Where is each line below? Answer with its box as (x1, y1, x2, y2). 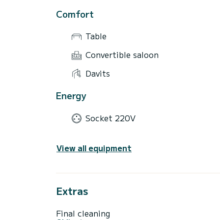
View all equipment (56, 142, 132, 154)
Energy (56, 89, 86, 102)
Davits (85, 67, 110, 80)
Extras (56, 184, 88, 198)
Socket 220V (85, 111, 136, 124)
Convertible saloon (85, 49, 159, 61)
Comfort (56, 7, 94, 20)
